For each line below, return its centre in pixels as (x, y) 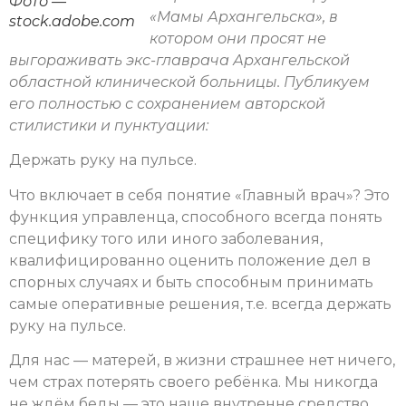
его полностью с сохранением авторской (167, 104)
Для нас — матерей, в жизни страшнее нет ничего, (202, 361)
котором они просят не (238, 39)
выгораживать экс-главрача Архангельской (179, 61)
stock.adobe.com (72, 22)
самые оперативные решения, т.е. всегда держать (200, 304)
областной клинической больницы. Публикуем (189, 82)
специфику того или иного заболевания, (166, 238)
